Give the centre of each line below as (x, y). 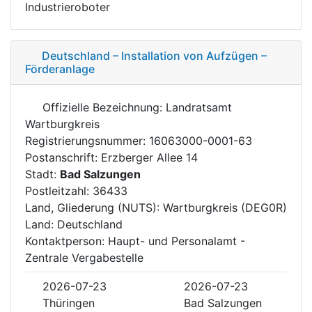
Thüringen (69, 303)
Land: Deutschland (74, 224)
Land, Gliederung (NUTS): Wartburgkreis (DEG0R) (156, 207)
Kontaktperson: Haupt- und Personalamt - (135, 241)
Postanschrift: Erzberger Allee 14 (111, 157)
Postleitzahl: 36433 (76, 190)
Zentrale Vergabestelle (84, 257)
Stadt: (42, 174)
